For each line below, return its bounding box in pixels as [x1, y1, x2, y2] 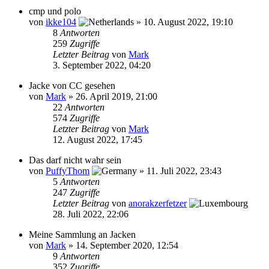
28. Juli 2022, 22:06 [53, 209, 128, 219]
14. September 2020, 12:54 [76, 240, 178, 250]
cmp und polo [29, 6, 81, 16]
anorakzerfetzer [128, 198, 187, 208]
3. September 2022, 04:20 [53, 60, 151, 70]
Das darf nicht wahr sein [29, 155, 121, 165]
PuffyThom [46, 166, 89, 176]
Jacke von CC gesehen [29, 80, 115, 91]
